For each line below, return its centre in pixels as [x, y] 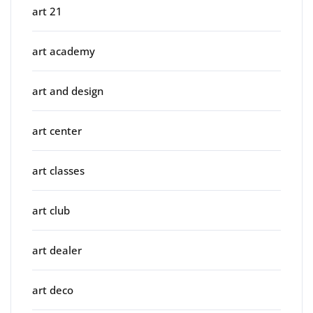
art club [51, 210]
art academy [64, 51]
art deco [53, 290]
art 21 [47, 11]
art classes [58, 170]
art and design [68, 90]
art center [57, 130]
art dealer [57, 250]
